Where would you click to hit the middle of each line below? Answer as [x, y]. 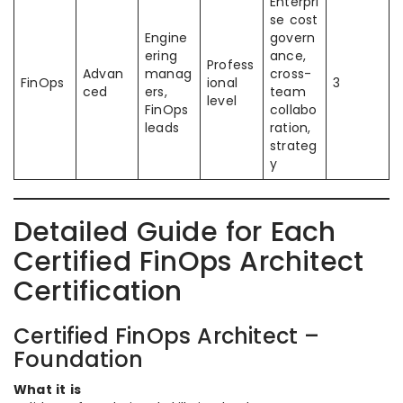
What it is [47, 390]
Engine [166, 38]
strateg [294, 146]
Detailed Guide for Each [175, 233]
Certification [98, 292]
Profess [231, 65]
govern [293, 38]
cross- [291, 74]
